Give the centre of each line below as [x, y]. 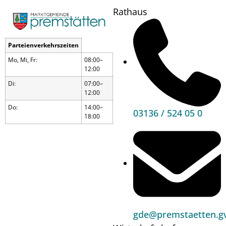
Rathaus [130, 12]
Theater [65, 204]
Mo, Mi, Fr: [23, 60]
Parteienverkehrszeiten [43, 45]
